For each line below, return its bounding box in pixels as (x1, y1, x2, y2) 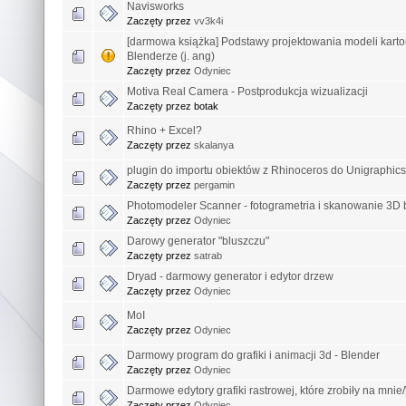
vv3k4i (194, 14, 223, 26)
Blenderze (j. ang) (127, 49, 215, 63)
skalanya (194, 139, 234, 150)
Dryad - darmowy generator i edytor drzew (127, 269, 333, 283)
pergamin (194, 179, 235, 190)
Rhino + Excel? (127, 123, 202, 137)
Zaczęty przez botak (127, 100, 218, 111)
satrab (194, 249, 222, 261)
